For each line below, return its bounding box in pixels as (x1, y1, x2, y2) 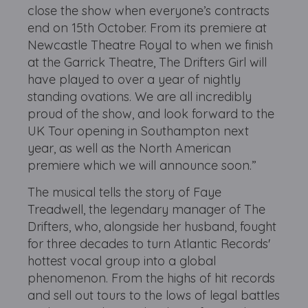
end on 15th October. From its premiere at (27, 20, 267, 36)
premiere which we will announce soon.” (27, 157, 257, 173)
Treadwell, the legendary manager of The (27, 201, 266, 217)
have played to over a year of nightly (27, 71, 241, 87)
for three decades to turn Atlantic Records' (27, 236, 271, 252)
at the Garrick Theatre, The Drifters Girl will (27, 54, 267, 70)
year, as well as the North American (27, 140, 232, 156)
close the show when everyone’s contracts (27, 3, 270, 19)
